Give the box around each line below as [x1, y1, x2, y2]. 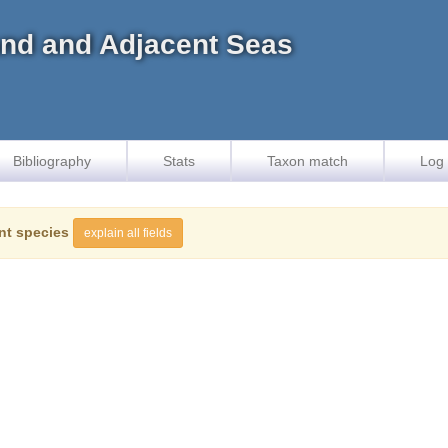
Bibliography [13, 153, 91, 169]
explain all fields [84, 226, 172, 240]
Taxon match [267, 153, 348, 169]
